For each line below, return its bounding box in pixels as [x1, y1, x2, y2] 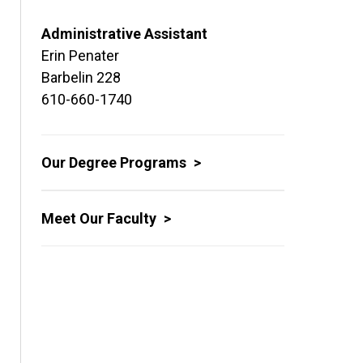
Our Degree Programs [41, 154, 190, 171]
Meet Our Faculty [41, 210, 160, 227]
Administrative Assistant [41, 25, 207, 42]
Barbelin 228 [41, 69, 121, 86]
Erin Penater [41, 47, 119, 64]
